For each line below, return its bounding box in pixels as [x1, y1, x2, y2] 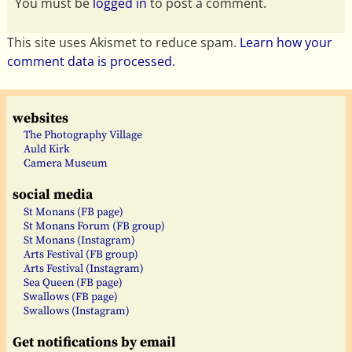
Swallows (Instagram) [24, 304, 130, 318]
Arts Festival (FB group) [24, 247, 138, 262]
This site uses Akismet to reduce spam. [6, 33, 240, 51]
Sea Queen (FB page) [24, 276, 123, 290]
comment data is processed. [6, 52, 175, 70]
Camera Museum [24, 156, 108, 171]
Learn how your [239, 33, 332, 51]
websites [13, 109, 68, 127]
